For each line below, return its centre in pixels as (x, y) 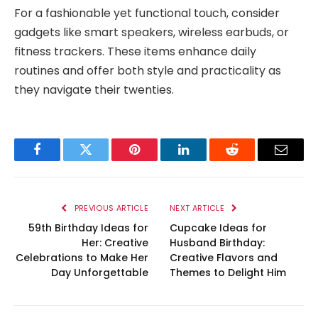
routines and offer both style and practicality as (148, 70)
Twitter (103, 160)
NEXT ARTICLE (198, 208)
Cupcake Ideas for (218, 227)
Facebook (61, 160)
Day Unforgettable (100, 272)
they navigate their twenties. (94, 89)
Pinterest (156, 160)
